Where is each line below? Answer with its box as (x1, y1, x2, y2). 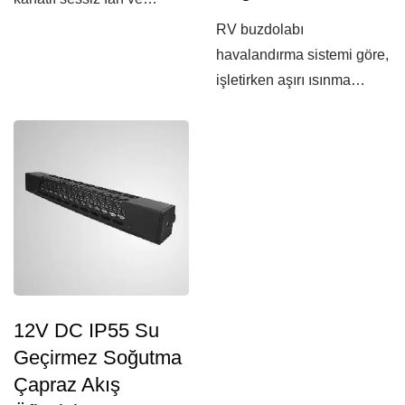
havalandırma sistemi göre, (216, 47, 389, 62)
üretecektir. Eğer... (216, 98, 330, 113)
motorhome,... (14, 16, 100, 32)
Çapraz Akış (14, 373, 120, 396)
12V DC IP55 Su (14, 319, 159, 342)
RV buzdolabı (216, 22, 304, 37)
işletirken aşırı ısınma (216, 72, 351, 88)
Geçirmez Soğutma (14, 346, 182, 369)
